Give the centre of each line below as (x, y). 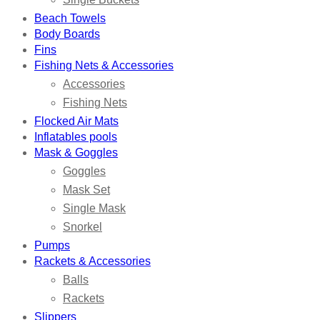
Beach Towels (70, 19)
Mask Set (86, 190)
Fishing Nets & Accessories (104, 66)
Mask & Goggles (76, 153)
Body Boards (67, 34)
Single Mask (94, 209)
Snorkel (82, 227)
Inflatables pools (76, 137)
